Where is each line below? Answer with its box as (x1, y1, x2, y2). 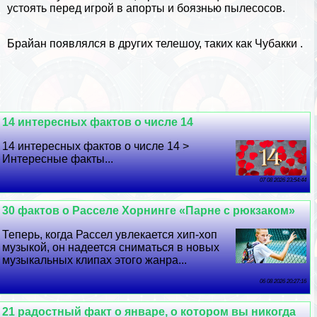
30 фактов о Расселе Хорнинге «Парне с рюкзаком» (2, 204, 296, 217)
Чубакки (255, 37, 297, 50)
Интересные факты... (2, 152, 114, 165)
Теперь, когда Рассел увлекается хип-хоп (2, 228, 218, 241)
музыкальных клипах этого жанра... (2, 253, 188, 266)
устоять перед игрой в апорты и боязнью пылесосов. (7, 1, 285, 14)
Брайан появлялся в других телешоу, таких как (7, 37, 255, 50)
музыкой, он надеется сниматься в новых (2, 241, 220, 253)
